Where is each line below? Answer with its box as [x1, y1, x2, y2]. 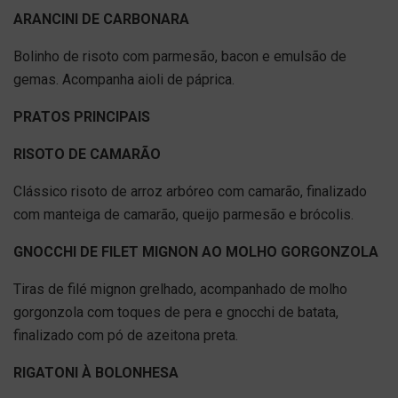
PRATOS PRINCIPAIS [13, 108, 150, 125]
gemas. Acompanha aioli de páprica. [13, 71, 235, 88]
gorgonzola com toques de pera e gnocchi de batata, [13, 304, 338, 321]
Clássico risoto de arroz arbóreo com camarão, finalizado [13, 183, 367, 200]
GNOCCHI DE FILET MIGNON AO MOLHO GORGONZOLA [13, 243, 378, 260]
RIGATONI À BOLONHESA [13, 364, 179, 381]
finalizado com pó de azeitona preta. [13, 327, 238, 344]
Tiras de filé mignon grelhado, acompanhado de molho [13, 281, 347, 298]
